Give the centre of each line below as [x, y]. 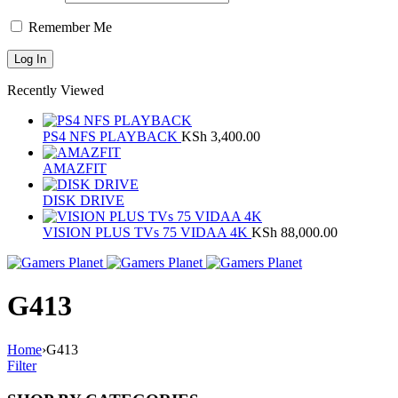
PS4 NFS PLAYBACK [112, 136]
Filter [22, 365]
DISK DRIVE [84, 200]
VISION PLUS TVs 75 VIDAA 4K [147, 232]
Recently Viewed [56, 90]
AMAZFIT [75, 168]
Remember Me [68, 27]
